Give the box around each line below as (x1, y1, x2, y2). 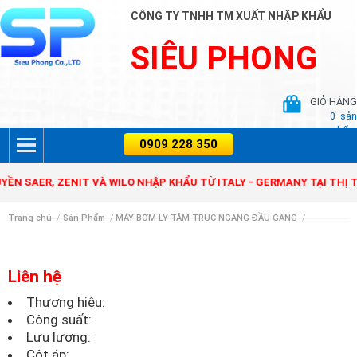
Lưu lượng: (26, 329, 91, 345)
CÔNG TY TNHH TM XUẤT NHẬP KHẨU (131, 10, 332, 22)
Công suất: (26, 312, 92, 328)
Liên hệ (8, 267, 61, 286)
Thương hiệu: (26, 294, 105, 310)
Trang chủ (8, 213, 52, 223)
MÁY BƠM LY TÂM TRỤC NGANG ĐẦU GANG (116, 213, 298, 223)
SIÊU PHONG (131, 40, 318, 77)
